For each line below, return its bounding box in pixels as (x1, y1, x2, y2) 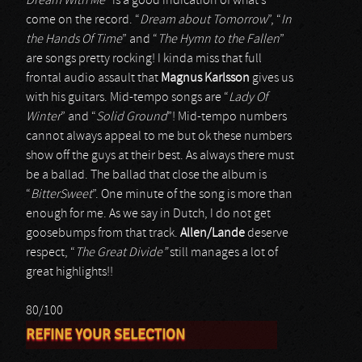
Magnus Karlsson (161, 72, 250, 85)
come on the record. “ (26, 14, 140, 27)
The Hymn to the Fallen (158, 33, 280, 46)
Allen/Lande (180, 227, 245, 240)
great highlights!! (26, 266, 113, 279)
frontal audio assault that (26, 72, 161, 85)
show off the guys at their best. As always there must (26, 149, 294, 162)
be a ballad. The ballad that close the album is (26, 169, 267, 182)
